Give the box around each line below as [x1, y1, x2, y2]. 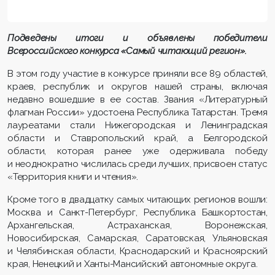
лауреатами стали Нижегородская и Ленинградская [7, 119, 268, 131]
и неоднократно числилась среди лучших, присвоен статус [7, 158, 268, 169]
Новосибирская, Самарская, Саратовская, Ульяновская [7, 232, 268, 244]
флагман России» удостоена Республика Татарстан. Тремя [7, 106, 268, 118]
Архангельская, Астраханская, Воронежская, [7, 219, 268, 231]
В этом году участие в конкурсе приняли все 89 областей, [7, 68, 268, 79]
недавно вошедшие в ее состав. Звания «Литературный [7, 93, 268, 105]
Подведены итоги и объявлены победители [7, 32, 268, 44]
